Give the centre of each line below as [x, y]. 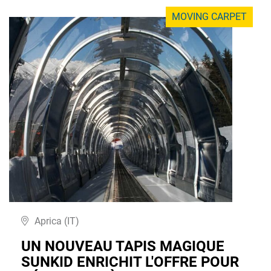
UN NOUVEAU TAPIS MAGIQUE [123, 247]
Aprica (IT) [57, 221]
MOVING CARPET [209, 17]
